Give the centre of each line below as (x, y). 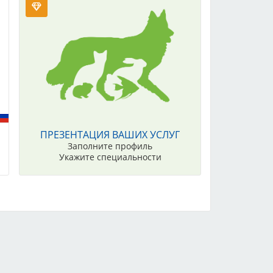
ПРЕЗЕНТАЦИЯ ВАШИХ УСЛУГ (110, 135)
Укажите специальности (110, 157)
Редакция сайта (119, 255)
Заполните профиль (110, 146)
